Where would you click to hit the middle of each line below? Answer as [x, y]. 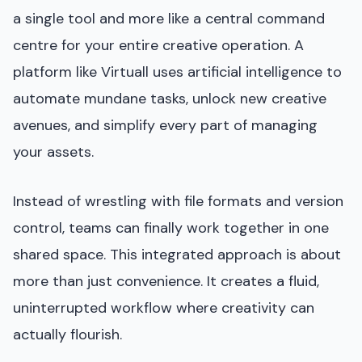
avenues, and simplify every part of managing [165, 125]
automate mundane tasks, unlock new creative [170, 98]
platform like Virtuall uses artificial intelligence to [177, 72]
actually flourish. [67, 334]
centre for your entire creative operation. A [158, 45]
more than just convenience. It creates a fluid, [166, 281]
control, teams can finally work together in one [171, 227]
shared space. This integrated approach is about [177, 254]
